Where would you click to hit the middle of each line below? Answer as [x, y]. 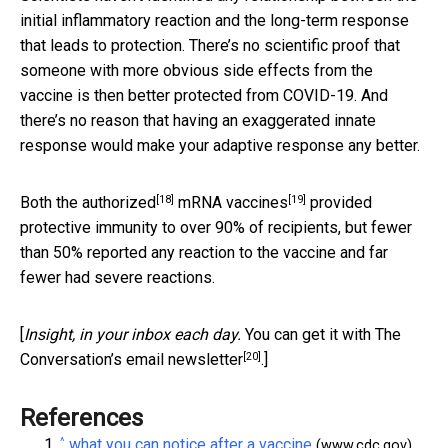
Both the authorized [88, 203]
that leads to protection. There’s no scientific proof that [210, 46]
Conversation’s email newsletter [131, 360]
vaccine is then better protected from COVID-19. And [204, 96]
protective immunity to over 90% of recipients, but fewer [216, 228]
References [81, 418]
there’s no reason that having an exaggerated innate [198, 121]
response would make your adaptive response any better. [220, 146]
